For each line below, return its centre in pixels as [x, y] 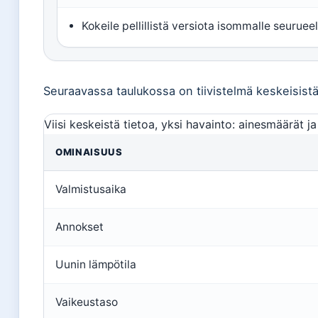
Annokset [79, 226]
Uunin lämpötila [96, 264]
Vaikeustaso [87, 302]
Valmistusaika [91, 189]
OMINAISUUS [89, 152]
